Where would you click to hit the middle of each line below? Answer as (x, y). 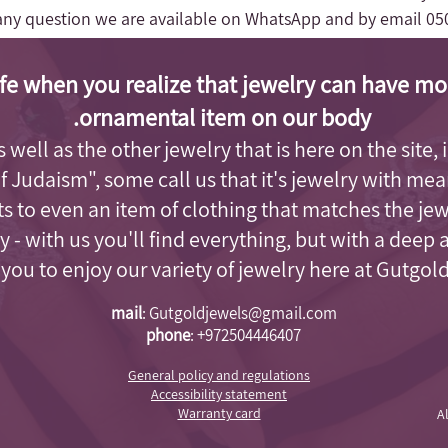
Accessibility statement (219, 393)
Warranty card (219, 412)
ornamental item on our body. (225, 116)
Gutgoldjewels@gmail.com (242, 312)
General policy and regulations (219, 374)
